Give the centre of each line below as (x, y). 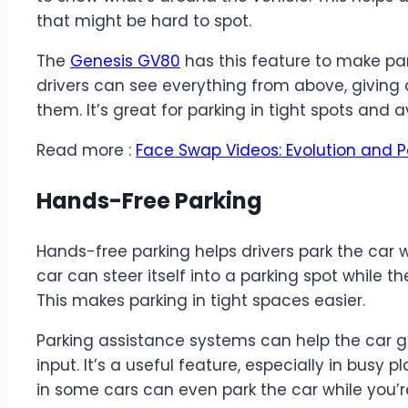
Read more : (86, 151)
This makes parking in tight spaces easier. (201, 301)
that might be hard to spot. (144, 21)
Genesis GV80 (125, 61)
